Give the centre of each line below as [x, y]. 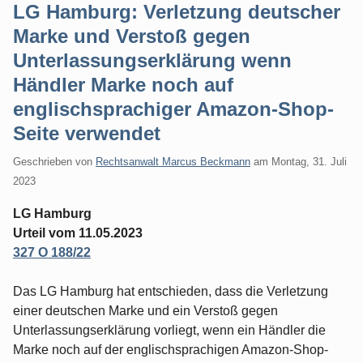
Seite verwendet [87, 133]
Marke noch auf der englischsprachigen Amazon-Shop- [171, 349]
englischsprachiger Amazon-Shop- [173, 109]
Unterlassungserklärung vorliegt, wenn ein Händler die [169, 330]
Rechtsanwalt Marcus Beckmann [173, 161]
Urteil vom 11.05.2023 [78, 233]
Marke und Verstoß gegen [132, 36]
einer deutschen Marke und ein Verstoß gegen [145, 310]
